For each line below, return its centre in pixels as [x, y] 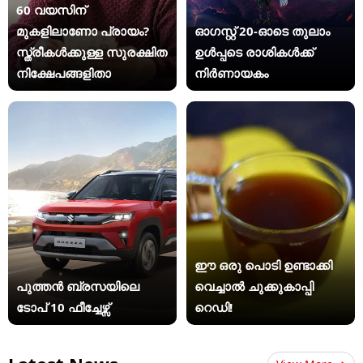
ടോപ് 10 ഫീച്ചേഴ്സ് [63, 307]
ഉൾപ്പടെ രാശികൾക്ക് [254, 51]
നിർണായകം [232, 73]
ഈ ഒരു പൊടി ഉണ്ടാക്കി [264, 265]
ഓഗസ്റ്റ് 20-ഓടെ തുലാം [263, 30]
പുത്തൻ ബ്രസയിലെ [78, 286]
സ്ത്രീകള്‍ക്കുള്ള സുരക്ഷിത [92, 51]
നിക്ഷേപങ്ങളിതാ [64, 73]
